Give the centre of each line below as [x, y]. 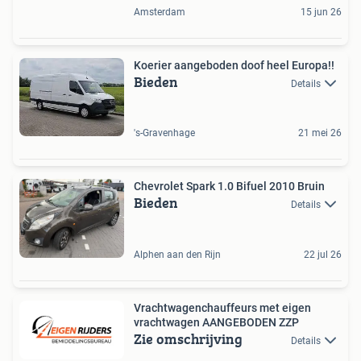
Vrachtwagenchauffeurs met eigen [222, 307]
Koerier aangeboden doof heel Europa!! [234, 65]
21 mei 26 [320, 133]
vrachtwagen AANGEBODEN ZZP [216, 322]
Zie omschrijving [188, 338]
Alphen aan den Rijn [177, 254]
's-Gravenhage [164, 133]
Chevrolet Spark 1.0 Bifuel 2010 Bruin [229, 186]
